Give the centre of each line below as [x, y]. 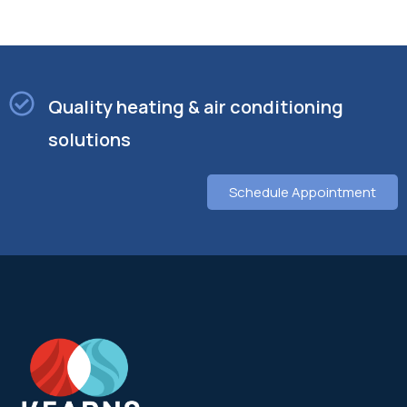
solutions [89, 140]
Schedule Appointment [303, 193]
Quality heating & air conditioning [196, 107]
